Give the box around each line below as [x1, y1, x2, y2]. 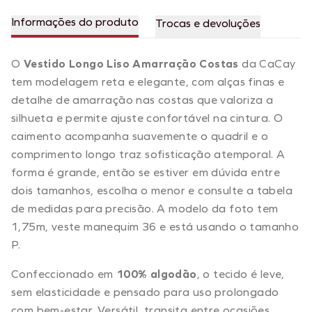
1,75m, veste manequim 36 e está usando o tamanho [11, 219, 299, 233]
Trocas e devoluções [155, 16, 260, 30]
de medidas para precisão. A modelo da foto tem [11, 201, 279, 215]
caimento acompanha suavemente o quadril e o [11, 129, 269, 143]
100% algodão [116, 267, 197, 281]
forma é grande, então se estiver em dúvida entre [11, 165, 281, 179]
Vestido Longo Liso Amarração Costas [23, 56, 239, 70]
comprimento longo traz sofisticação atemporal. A [11, 147, 286, 161]
